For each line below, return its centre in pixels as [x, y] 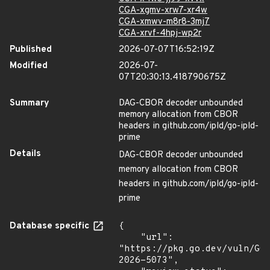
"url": [130, 238]
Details [25, 154]
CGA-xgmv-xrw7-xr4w [163, 11]
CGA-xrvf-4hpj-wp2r [160, 33]
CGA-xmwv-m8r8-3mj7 [164, 22]
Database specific [51, 226]
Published [31, 50]
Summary [30, 103]
